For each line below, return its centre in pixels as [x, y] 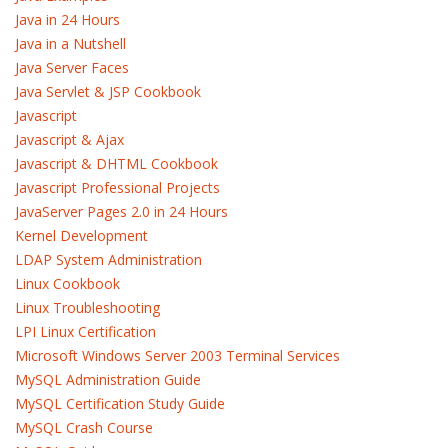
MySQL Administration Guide [108, 379]
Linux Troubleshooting [87, 307]
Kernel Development [81, 235]
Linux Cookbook [67, 283]
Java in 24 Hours [67, 19]
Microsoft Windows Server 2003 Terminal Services [177, 355]
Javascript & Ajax [69, 139]
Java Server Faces [72, 67]
